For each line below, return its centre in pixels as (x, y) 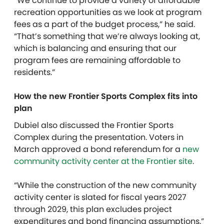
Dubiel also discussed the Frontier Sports (94, 125)
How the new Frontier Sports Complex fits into (106, 96)
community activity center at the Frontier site (103, 161)
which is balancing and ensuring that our (95, 48)
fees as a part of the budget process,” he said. (104, 24)
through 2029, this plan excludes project (93, 209)
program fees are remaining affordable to (97, 60)
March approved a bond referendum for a (98, 149)
